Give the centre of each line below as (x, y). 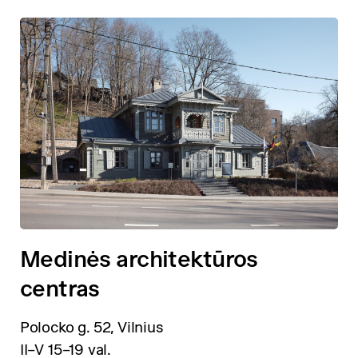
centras (60, 288)
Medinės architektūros (139, 258)
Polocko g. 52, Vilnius (91, 328)
